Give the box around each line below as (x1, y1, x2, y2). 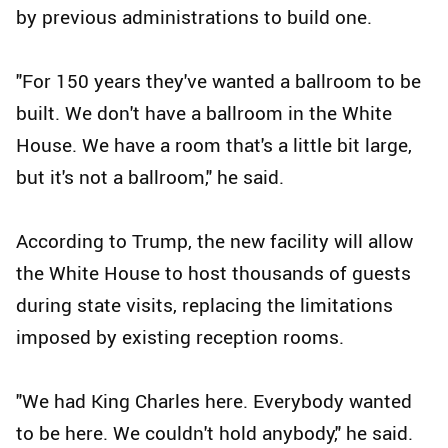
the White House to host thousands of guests (16, 260, 411, 287)
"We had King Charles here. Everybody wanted (16, 388, 412, 415)
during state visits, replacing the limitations (16, 292, 393, 319)
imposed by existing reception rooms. (16, 324, 344, 351)
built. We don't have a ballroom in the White (16, 100, 392, 127)
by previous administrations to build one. (16, 4, 372, 31)
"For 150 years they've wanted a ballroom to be (16, 68, 421, 95)
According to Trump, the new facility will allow (16, 228, 413, 255)
